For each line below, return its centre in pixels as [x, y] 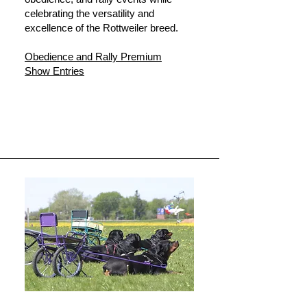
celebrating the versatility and [89, 13]
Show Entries [54, 71]
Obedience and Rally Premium [93, 57]
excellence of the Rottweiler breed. [101, 28]
